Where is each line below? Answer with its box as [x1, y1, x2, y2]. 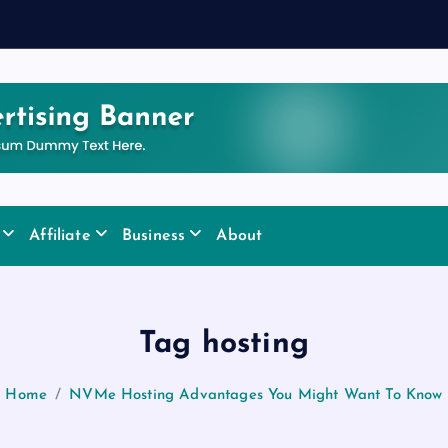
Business [121, 228, 186, 244]
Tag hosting [139, 329, 309, 360]
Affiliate [29, 228, 91, 244]
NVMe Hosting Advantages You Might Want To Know [69, 388, 443, 403]
